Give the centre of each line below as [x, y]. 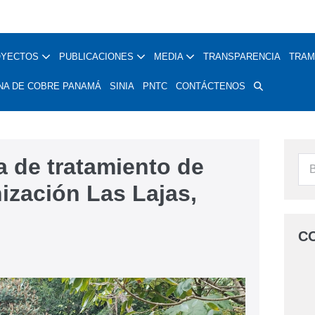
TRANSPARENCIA [242, 57]
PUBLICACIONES [98, 57]
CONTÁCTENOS [211, 86]
